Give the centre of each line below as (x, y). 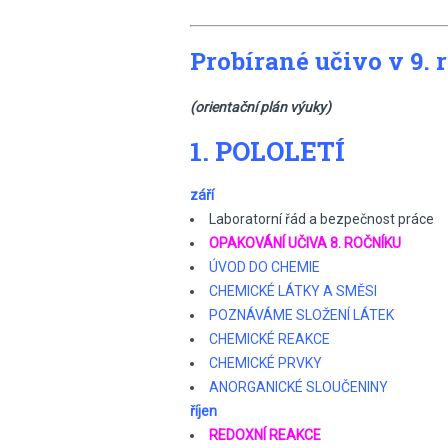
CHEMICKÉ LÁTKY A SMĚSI (293, 291)
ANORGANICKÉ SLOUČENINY (298, 387)
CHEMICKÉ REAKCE (269, 339)
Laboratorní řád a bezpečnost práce (321, 219)
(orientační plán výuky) (260, 107)
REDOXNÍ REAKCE (265, 435)
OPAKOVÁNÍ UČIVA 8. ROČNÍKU (305, 243)
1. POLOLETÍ (267, 151)
